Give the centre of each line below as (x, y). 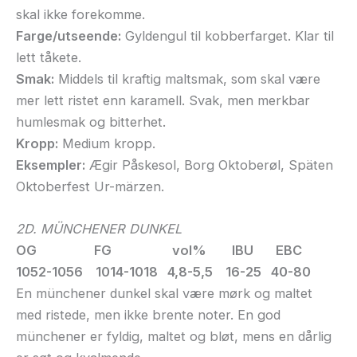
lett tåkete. (49, 58)
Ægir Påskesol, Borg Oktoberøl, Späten (209, 165)
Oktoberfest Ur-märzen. (90, 187)
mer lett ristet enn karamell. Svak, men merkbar (163, 101)
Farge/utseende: (69, 36)
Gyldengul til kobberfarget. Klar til (228, 36)
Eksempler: (51, 165)
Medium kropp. (107, 144)
